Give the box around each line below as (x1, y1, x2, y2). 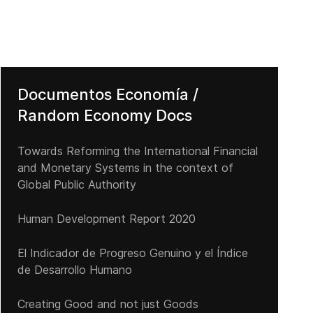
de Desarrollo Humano (17, 263, 132, 277)
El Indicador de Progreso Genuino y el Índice (17, 246, 248, 260)
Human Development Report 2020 (17, 212, 196, 226)
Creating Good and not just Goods (17, 297, 198, 311)
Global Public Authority (17, 177, 136, 191)
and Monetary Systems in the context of (17, 161, 233, 175)
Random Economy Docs (17, 106, 192, 124)
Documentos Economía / (17, 85, 198, 103)
